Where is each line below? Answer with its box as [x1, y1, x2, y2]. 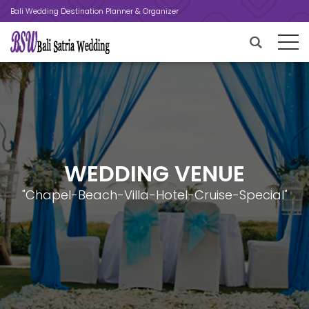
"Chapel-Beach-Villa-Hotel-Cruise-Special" [21, 186, 288, 203]
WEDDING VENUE [64, 158, 245, 189]
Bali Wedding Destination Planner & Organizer [10, 6, 179, 17]
